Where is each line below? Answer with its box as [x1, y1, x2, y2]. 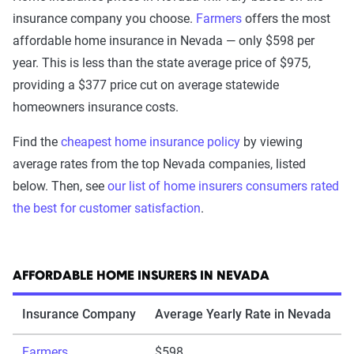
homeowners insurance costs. [13, 99, 182, 115]
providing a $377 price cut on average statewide [13, 77, 279, 92]
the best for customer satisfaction [13, 200, 201, 216]
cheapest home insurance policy [61, 134, 240, 149]
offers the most [242, 10, 330, 26]
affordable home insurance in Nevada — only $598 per [13, 32, 314, 48]
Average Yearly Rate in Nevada [155, 306, 331, 322]
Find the [13, 134, 61, 149]
